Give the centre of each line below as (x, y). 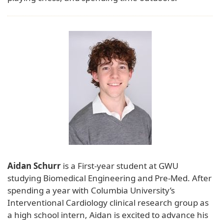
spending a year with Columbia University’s (91, 190)
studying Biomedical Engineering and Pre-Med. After (110, 178)
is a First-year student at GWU (120, 165)
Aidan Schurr (34, 165)
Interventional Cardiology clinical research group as (108, 202)
